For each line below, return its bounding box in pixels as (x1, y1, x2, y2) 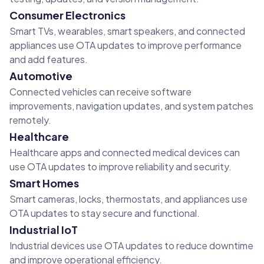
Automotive (9, 69, 72, 83)
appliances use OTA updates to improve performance (9, 39, 242, 52)
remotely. (9, 114, 51, 127)
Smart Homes (9, 176, 79, 190)
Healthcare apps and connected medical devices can (9, 146, 240, 159)
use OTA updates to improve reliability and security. (9, 160, 232, 173)
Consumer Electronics (9, 8, 126, 22)
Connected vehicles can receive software (9, 85, 192, 98)
